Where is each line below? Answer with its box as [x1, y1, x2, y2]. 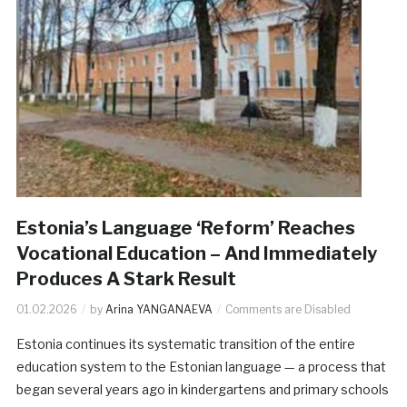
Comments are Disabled [224, 302, 351, 316]
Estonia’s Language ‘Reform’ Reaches [15, 216, 355, 239]
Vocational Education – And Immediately [15, 242, 377, 264]
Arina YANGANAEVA [104, 302, 213, 316]
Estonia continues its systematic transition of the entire [15, 335, 355, 352]
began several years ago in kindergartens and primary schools [15, 381, 389, 397]
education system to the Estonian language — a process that [15, 358, 386, 374]
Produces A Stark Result [15, 267, 236, 290]
